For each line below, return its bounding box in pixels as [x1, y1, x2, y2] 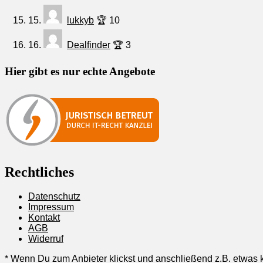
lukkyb [67, 15, 94, 26]
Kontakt [28, 213, 60, 223]
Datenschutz [28, 191, 80, 202]
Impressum [28, 202, 74, 213]
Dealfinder [67, 40, 110, 50]
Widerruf [28, 234, 63, 244]
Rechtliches [5, 164, 74, 180]
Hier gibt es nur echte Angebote [5, 65, 155, 77]
